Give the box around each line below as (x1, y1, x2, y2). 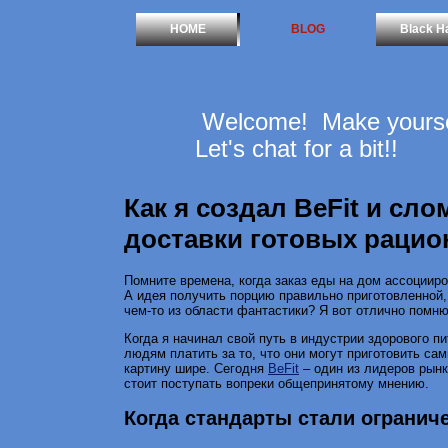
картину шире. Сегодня (124, 360, 268, 376)
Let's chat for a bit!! (195, 135, 398, 162)
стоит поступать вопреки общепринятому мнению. (124, 375, 429, 391)
